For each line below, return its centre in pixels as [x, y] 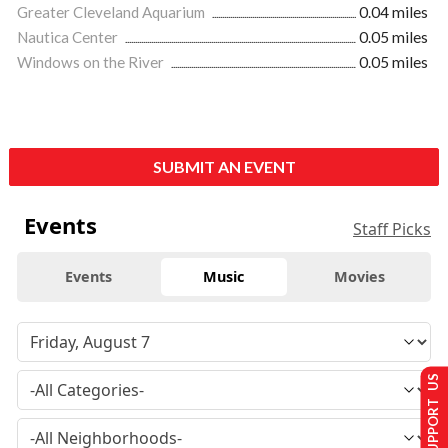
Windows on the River [92, 62]
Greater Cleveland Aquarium [112, 12]
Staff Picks [392, 229]
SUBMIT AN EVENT [224, 167]
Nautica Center [69, 37]
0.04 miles [393, 12]
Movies [359, 277]
